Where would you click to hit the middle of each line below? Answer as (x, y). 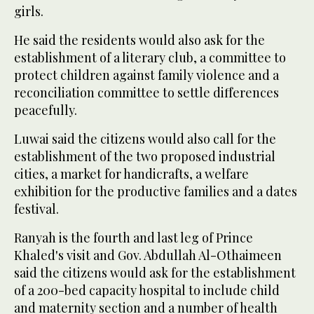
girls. (29, 11)
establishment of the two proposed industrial (145, 156)
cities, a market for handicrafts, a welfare (131, 173)
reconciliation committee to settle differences (146, 92)
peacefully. (46, 110)
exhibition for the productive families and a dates (156, 191)
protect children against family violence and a (146, 75)
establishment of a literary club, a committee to (150, 57)
